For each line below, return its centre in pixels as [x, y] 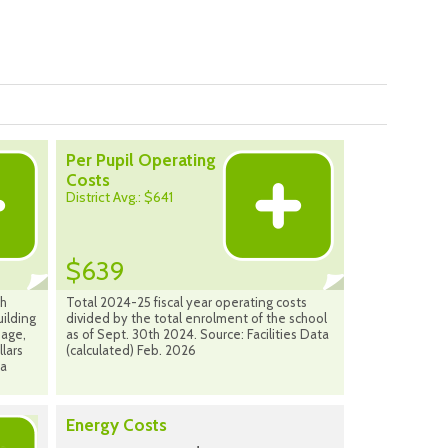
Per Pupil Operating [141, 160]
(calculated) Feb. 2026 [131, 350]
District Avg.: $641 [119, 197]
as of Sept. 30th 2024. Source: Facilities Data [197, 334]
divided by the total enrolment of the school [196, 318]
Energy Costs [116, 425]
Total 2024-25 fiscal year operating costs [186, 302]
